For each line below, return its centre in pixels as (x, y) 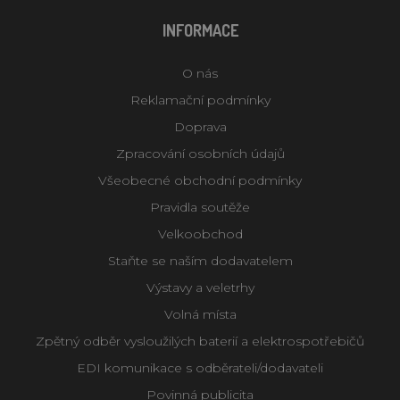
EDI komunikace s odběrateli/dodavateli (200, 367)
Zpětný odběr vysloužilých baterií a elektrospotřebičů (200, 341)
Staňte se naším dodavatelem (200, 260)
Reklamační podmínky (200, 100)
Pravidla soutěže (200, 207)
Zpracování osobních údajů (200, 153)
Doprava (200, 126)
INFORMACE (200, 30)
